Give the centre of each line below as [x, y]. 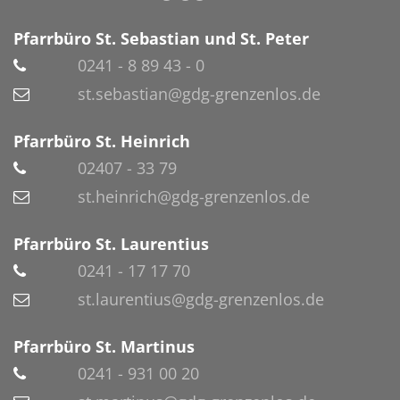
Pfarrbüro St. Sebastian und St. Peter [161, 38]
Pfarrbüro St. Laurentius [111, 243]
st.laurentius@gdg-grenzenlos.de [201, 299]
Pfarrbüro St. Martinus [104, 346]
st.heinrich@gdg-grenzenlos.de [194, 196]
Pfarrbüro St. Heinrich [102, 141]
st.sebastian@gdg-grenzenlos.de [199, 93]
